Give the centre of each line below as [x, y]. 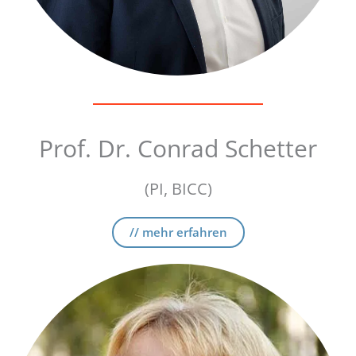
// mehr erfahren [178, 232]
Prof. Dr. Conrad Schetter [178, 148]
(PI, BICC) [178, 189]
